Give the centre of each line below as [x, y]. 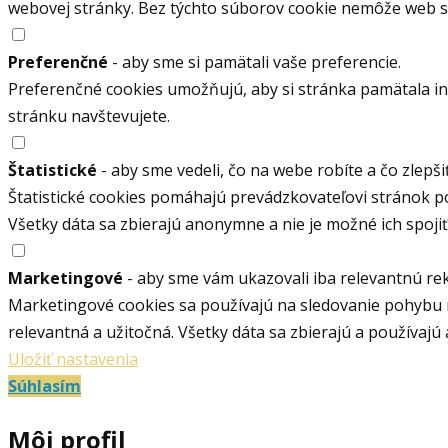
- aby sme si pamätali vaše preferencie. [254, 62]
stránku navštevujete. [89, 116]
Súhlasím [44, 386]
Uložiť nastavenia [73, 359]
